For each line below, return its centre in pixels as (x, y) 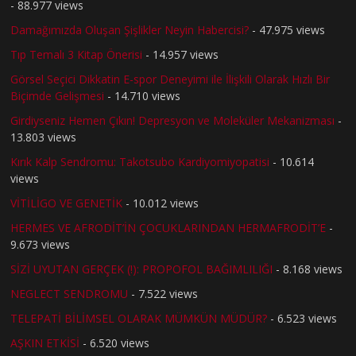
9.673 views (41, 244)
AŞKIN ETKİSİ (45, 342)
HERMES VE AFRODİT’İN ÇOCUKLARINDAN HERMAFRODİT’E (168, 227)
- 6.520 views (115, 342)
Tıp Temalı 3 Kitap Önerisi (77, 54)
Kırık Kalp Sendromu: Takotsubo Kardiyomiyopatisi (140, 161)
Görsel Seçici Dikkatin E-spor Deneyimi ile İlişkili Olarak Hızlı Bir (170, 79)
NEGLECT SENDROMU (70, 293)
